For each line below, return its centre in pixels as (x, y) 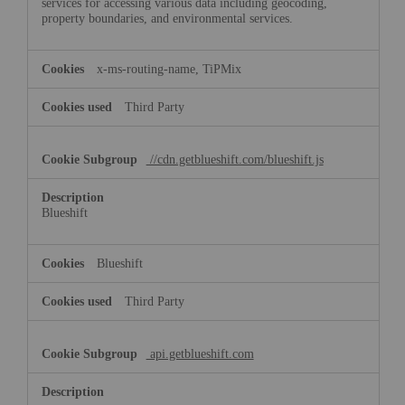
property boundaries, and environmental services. (167, 18)
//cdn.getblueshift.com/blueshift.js (235, 159)
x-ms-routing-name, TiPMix (169, 68)
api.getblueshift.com (200, 354)
